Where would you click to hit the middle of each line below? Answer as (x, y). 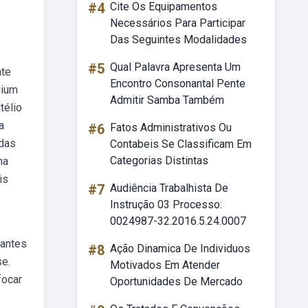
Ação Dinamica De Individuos (180, 249)
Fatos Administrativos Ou (171, 128)
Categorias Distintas (159, 161)
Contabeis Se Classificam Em (181, 144)
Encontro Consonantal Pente (178, 84)
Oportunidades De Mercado (176, 282)
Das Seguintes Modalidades (178, 40)
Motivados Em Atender (165, 265)
